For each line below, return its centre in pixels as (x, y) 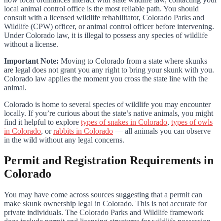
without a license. (31, 44)
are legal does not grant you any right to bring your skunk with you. (109, 70)
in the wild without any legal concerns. (64, 140)
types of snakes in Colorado (124, 122)
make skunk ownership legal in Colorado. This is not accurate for (105, 204)
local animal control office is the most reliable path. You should (101, 8)
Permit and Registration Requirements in (109, 161)
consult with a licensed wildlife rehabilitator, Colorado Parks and (104, 17)
